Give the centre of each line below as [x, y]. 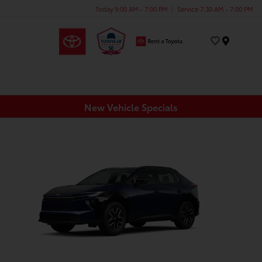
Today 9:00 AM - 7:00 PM [131, 8]
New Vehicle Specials [131, 106]
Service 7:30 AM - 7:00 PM [215, 8]
